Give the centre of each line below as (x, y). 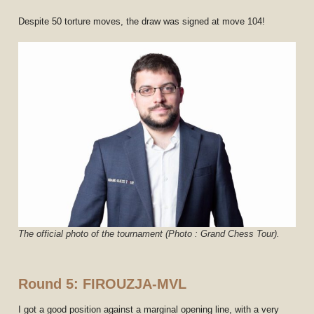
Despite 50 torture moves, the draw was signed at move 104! (142, 22)
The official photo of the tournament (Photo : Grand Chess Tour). (149, 233)
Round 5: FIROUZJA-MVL (103, 284)
